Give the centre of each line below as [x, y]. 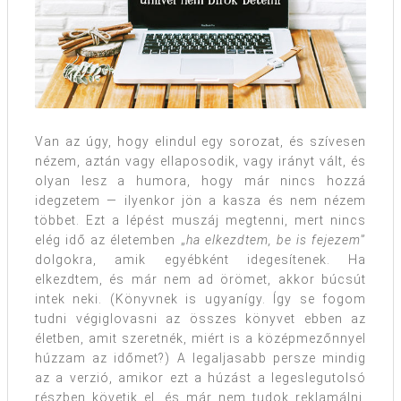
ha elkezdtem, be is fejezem [273, 240]
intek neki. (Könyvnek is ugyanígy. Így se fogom [200, 299]
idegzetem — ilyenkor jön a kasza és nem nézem [200, 200]
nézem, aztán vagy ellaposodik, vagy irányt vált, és [200, 161]
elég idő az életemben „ [111, 240]
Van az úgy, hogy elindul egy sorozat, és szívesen [200, 141]
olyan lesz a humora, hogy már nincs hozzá [200, 181]
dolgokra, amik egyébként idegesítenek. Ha [200, 260]
